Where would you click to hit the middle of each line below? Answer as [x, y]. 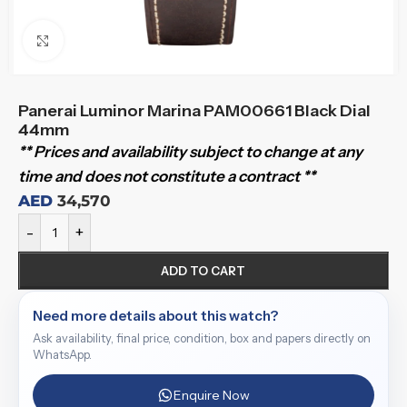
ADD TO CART [203, 271]
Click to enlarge [119, 40]
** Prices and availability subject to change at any [190, 152]
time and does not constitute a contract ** [167, 176]
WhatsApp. [62, 355]
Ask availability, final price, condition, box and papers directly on [202, 338]
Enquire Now [211, 395]
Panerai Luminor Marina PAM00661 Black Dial [194, 111]
